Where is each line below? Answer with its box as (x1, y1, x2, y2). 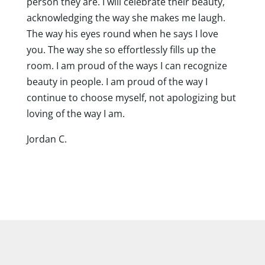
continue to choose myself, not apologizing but (26, 91, 236, 105)
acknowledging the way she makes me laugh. (26, 11, 225, 25)
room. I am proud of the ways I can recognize (26, 59, 227, 73)
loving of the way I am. (26, 107, 125, 121)
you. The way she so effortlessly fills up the (26, 43, 216, 57)
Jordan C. (26, 132, 67, 146)
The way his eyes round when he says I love (26, 27, 218, 41)
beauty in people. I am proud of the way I (26, 75, 208, 89)
